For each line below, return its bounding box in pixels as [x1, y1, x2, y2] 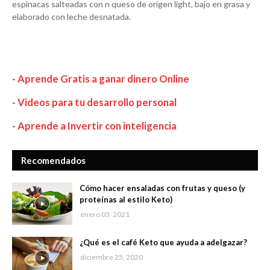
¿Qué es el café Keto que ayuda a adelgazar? [80, 237, 247, 248]
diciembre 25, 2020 [80, 253, 143, 262]
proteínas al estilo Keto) [80, 195, 172, 205]
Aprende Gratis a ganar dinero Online [17, 72, 189, 86]
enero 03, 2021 [80, 210, 130, 219]
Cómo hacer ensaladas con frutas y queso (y [80, 183, 245, 193]
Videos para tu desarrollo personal [17, 96, 177, 109]
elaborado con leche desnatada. [12, 11, 131, 22]
